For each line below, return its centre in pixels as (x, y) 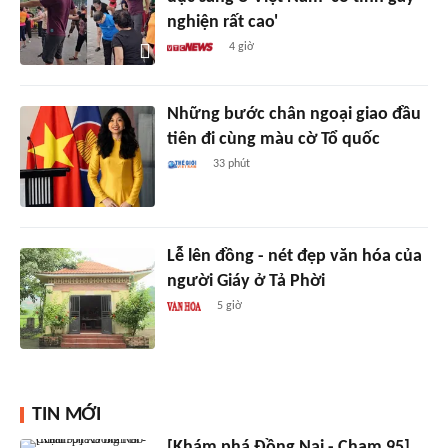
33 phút (231, 163)
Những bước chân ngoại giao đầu (293, 114)
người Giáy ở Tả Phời (245, 281)
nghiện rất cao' (222, 22)
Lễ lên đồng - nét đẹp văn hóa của (294, 256)
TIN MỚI (66, 414)
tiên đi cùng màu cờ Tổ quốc (273, 139)
